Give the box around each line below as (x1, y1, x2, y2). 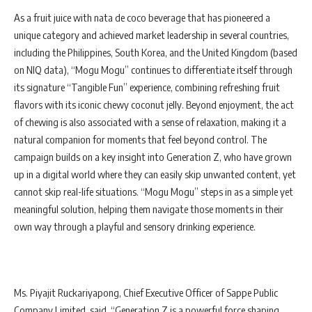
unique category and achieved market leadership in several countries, (14, 29, 289, 42)
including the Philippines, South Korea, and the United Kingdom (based (14, 46, 297, 59)
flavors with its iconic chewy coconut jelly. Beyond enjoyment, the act (14, 98, 294, 111)
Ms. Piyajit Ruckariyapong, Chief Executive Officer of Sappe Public (14, 286, 278, 299)
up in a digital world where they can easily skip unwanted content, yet (14, 168, 296, 181)
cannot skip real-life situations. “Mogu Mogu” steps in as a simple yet (14, 185, 293, 198)
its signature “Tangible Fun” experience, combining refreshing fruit (14, 81, 280, 94)
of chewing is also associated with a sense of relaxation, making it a (14, 116, 286, 129)
